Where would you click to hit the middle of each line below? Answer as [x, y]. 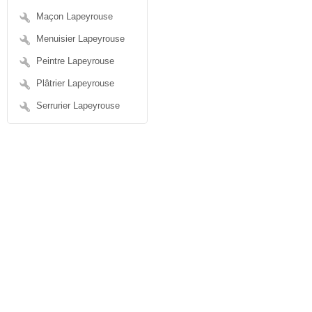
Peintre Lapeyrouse [75, 61]
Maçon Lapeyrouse [75, 16]
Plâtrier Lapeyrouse [75, 83]
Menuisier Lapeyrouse [80, 39]
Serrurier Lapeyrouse [78, 106]
